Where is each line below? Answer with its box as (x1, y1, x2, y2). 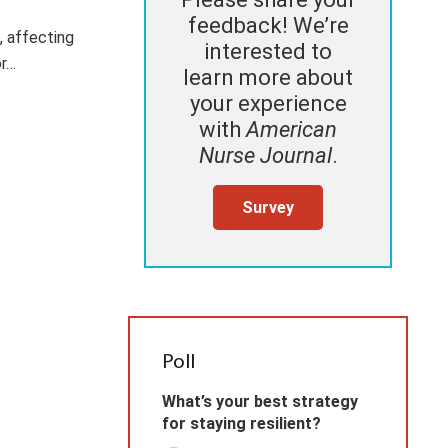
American (246, 117, 337, 143)
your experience (189, 91, 347, 117)
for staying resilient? (162, 414, 321, 434)
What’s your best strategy (162, 392, 358, 412)
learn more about (183, 65, 353, 91)
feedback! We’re (187, 13, 349, 39)
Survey (242, 197, 294, 217)
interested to (204, 39, 332, 65)
